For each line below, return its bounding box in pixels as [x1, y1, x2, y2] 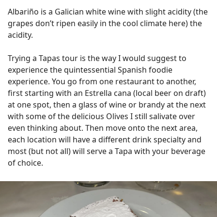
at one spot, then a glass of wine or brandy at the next [8, 99, 206, 110]
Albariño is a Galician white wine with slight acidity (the [8, 6, 208, 17]
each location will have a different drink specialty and [8, 134, 201, 145]
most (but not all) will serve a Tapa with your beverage [8, 146, 205, 156]
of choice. [8, 157, 45, 168]
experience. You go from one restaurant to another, [8, 76, 196, 87]
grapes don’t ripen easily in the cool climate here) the [8, 18, 202, 29]
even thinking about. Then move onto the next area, [8, 123, 198, 133]
